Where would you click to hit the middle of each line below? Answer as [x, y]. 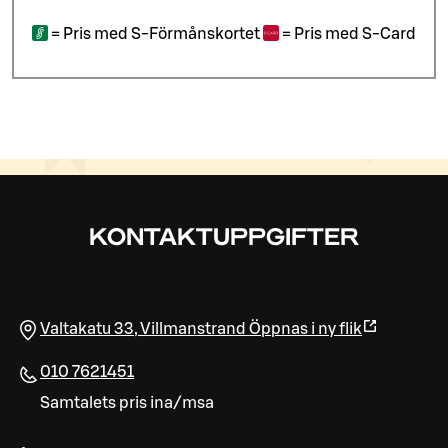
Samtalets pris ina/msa [127, 403]
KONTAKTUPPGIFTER [224, 239]
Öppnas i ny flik [305, 329]
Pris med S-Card [355, 33]
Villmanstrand [193, 329]
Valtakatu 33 [87, 329]
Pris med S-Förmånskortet [161, 33]
